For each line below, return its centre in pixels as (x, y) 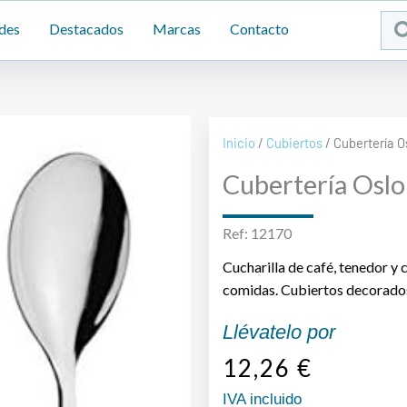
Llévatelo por (278, 333)
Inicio (238, 143)
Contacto (259, 29)
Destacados (86, 29)
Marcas (177, 29)
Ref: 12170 (257, 233)
